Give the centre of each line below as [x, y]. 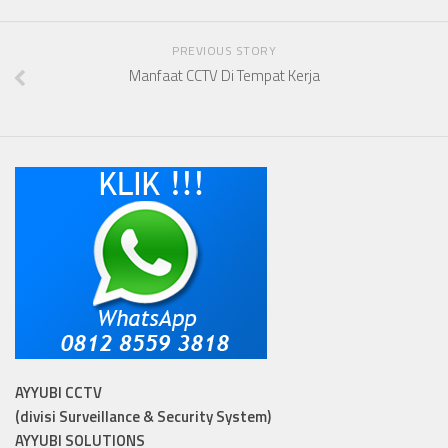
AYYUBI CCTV [58, 393]
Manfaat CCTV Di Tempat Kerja [224, 76]
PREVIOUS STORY [224, 51]
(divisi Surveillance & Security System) [143, 417]
